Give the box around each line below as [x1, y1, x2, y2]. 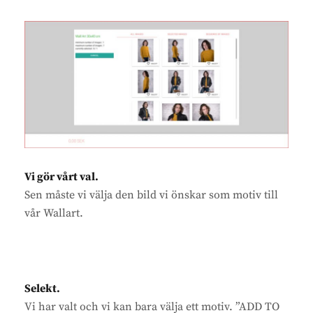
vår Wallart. [24, 206, 83, 221]
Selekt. [24, 282, 60, 296]
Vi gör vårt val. [24, 170, 99, 184]
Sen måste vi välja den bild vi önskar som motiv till [24, 188, 278, 203]
